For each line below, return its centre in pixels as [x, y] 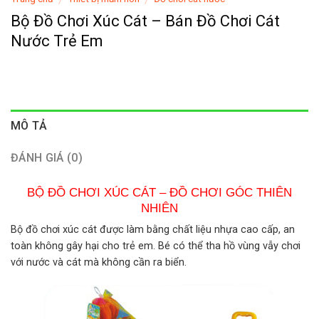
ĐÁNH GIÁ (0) [47, 158]
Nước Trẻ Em [57, 41]
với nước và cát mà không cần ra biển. [99, 263]
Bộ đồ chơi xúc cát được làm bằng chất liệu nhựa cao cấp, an [153, 230]
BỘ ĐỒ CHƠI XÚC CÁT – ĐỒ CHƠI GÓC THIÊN [159, 192]
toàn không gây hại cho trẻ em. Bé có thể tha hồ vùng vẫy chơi [156, 246]
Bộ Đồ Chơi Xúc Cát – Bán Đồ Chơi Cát [145, 21]
